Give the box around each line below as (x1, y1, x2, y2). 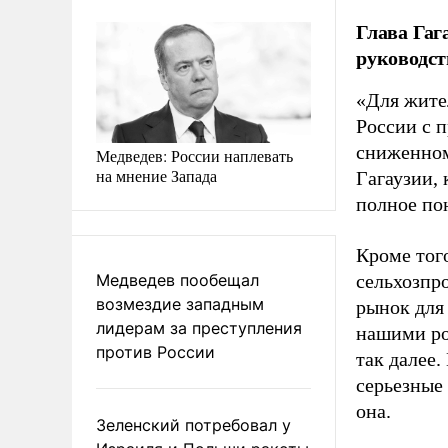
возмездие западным (96, 293, 264, 314)
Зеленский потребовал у (96, 414, 291, 435)
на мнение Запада (96, 164, 217, 186)
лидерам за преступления (96, 317, 302, 338)
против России (96, 341, 215, 362)
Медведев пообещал (96, 269, 259, 290)
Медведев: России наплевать (96, 144, 293, 166)
